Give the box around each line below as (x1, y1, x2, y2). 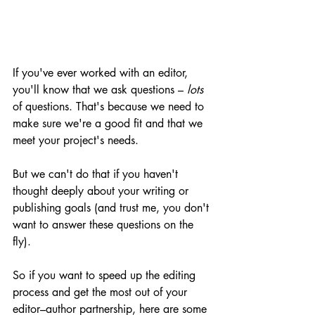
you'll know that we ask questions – (13, 82, 187, 97)
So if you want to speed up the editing (13, 267, 199, 283)
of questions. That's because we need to (13, 98, 207, 114)
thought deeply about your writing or (13, 183, 192, 198)
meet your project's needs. (13, 132, 142, 148)
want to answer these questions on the (13, 217, 197, 232)
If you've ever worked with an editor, (13, 65, 191, 80)
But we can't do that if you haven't (13, 166, 181, 181)
